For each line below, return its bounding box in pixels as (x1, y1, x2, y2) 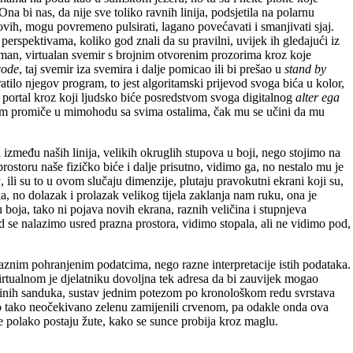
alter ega (295, 90, 340, 104)
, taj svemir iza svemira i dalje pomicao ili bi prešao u (19, 61, 284, 76)
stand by (284, 61, 326, 76)
